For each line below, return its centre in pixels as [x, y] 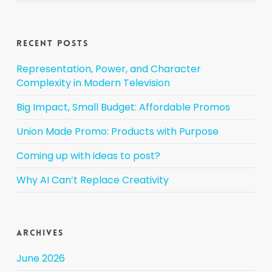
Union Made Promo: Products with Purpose [117, 131]
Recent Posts [52, 43]
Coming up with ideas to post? [88, 156]
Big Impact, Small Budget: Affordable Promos [123, 107]
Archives [40, 233]
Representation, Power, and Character [108, 69]
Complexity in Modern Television [93, 83]
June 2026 [40, 258]
